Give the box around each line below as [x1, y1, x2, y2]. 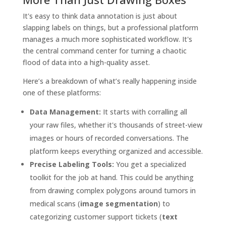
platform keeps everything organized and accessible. [29, 146, 203, 156]
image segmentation [80, 199, 158, 209]
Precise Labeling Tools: [29, 159, 114, 169]
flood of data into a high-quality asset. [22, 58, 150, 68]
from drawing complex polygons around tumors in [29, 186, 196, 196]
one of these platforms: [22, 88, 101, 98]
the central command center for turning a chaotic [22, 46, 187, 56]
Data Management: [29, 107, 101, 117]
